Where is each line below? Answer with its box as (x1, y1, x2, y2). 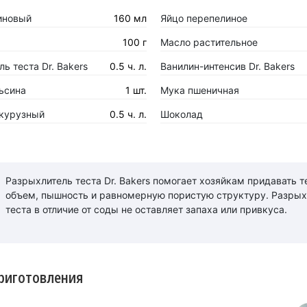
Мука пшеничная (160, 84, 239, 96)
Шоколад (160, 108, 203, 120)
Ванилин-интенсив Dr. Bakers (160, 60, 295, 72)
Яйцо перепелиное (160, 12, 247, 24)
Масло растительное (160, 36, 258, 48)
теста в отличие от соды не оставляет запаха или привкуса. (5, 203, 287, 215)
